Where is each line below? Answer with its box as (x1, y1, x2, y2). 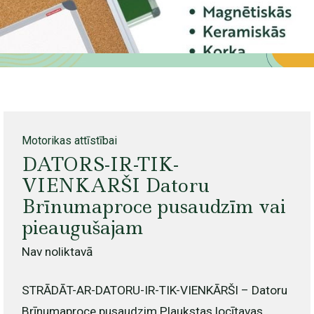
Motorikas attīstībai (21, 134, 117, 148)
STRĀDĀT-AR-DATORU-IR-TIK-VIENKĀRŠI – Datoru (21, 283, 287, 298)
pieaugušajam (21, 215, 144, 240)
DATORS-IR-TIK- (21, 152, 179, 177)
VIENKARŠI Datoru (21, 173, 209, 198)
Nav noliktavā (21, 245, 93, 259)
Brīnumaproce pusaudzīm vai (21, 194, 286, 219)
